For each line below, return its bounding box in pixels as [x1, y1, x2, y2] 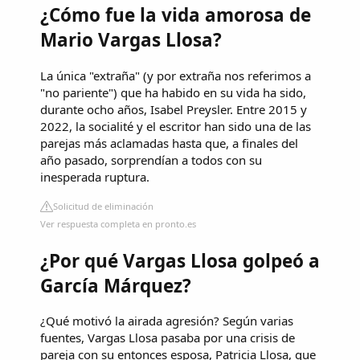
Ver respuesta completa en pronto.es [40, 218, 196, 231]
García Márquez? [40, 272, 191, 298]
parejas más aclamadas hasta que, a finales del [40, 135, 298, 152]
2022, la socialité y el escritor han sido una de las [40, 118, 311, 135]
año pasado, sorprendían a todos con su [40, 152, 262, 169]
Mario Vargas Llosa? [40, 27, 222, 53]
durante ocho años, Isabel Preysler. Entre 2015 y [40, 101, 307, 118]
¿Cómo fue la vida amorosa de [40, 2, 311, 28]
